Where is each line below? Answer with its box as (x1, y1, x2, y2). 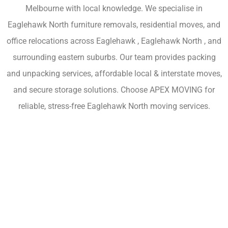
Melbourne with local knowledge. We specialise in (25, 4, 203, 14)
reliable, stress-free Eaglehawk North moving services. (18, 101, 210, 111)
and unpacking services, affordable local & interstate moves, (6, 69, 222, 79)
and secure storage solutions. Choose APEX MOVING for (13, 85, 215, 95)
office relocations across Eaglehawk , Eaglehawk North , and (7, 36, 221, 46)
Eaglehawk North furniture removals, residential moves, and (8, 20, 220, 30)
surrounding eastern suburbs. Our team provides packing (12, 52, 216, 63)
